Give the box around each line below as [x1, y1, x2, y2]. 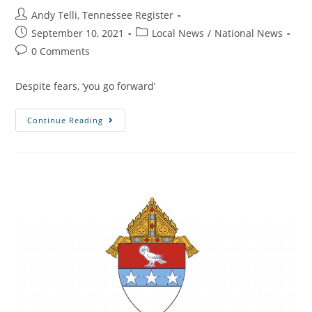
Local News [152, 26, 205, 40]
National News [214, 26, 283, 40]
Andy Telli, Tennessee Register [31, 8, 174, 22]
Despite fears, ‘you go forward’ [15, 79, 156, 93]
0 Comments [31, 45, 91, 58]
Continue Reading [27, 115, 104, 126]
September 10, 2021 [31, 26, 125, 40]
